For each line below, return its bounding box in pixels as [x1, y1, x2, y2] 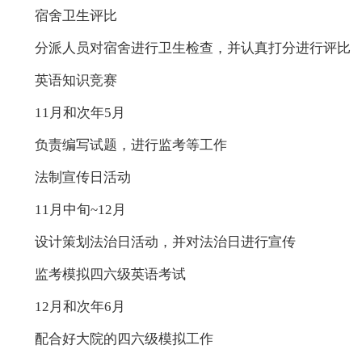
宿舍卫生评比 [34, 8, 117, 24]
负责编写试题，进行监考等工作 [34, 137, 227, 154]
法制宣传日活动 [34, 170, 131, 186]
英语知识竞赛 [34, 73, 117, 89]
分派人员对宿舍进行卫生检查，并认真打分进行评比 [34, 40, 351, 57]
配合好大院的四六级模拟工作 [34, 331, 213, 347]
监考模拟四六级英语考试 [34, 267, 186, 283]
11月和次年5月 [34, 105, 125, 121]
